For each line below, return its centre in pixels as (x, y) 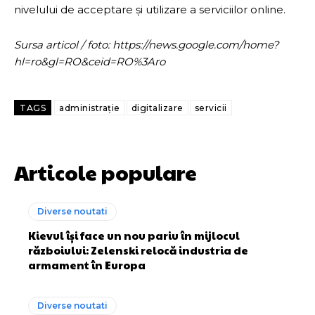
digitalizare (157, 108)
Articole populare (105, 172)
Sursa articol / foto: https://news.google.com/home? (147, 44)
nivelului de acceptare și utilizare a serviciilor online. (150, 9)
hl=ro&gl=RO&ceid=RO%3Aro (90, 61)
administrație (90, 108)
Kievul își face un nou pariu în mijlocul (134, 235)
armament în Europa (87, 264)
